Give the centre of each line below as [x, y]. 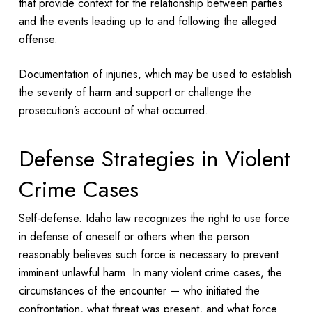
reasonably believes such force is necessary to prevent [148, 254]
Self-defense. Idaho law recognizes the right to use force [154, 218]
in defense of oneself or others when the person [134, 236]
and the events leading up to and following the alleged [147, 21]
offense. [40, 39]
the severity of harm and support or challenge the [135, 92]
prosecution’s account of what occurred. [115, 110]
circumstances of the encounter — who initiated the [139, 290]
